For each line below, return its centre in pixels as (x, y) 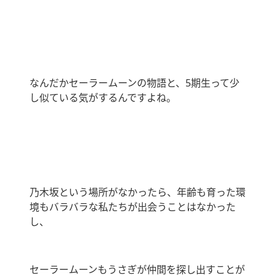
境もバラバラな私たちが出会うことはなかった (133, 207)
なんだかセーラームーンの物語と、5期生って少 (134, 83)
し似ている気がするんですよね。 (103, 98)
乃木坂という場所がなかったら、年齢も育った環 (137, 192)
